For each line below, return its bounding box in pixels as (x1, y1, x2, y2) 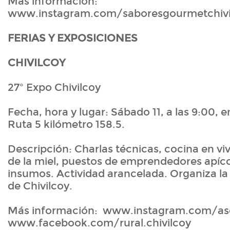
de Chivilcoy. (8, 180, 78, 193)
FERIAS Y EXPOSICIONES (8, 32, 138, 45)
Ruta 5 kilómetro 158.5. (8, 118, 125, 131)
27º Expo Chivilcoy (8, 81, 101, 94)
